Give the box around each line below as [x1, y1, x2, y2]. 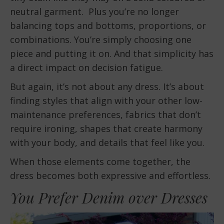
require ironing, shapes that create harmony [10, 122, 202, 135]
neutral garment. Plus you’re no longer [10, 5, 179, 18]
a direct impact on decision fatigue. [10, 61, 163, 74]
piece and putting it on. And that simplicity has [10, 47, 213, 60]
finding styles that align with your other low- [10, 94, 202, 107]
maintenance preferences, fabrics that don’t [10, 108, 201, 121]
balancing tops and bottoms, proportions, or [10, 19, 206, 32]
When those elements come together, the [10, 155, 190, 168]
